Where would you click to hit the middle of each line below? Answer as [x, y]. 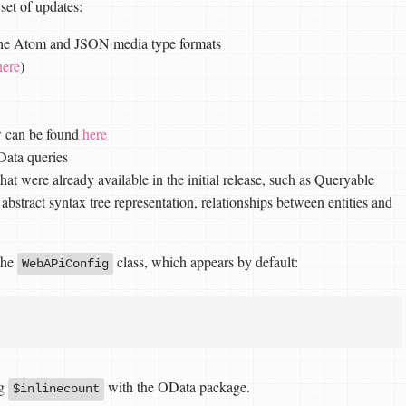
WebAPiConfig [65, 263]
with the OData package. [177, 386]
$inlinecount [56, 388]
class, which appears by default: [206, 261]
